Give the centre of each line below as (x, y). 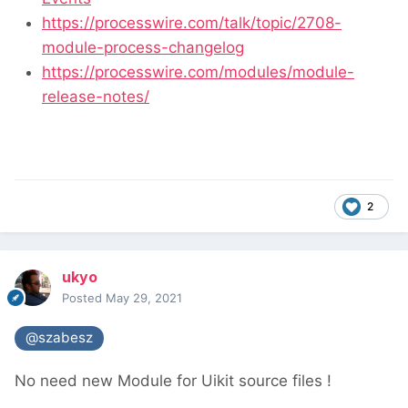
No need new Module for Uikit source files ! (173, 380)
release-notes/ (96, 97)
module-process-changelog (143, 48)
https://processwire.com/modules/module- (198, 72)
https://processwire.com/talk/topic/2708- (192, 23)
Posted (84, 298)
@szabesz (60, 338)
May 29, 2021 (144, 298)
